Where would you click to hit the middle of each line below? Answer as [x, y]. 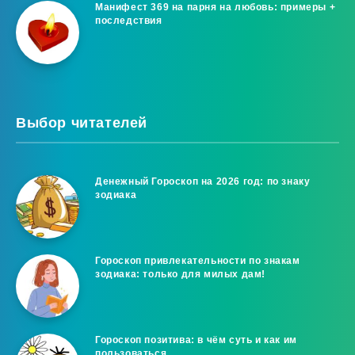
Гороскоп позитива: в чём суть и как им [196, 340]
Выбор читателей [82, 123]
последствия [129, 21]
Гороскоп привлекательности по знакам [198, 261]
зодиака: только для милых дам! [181, 275]
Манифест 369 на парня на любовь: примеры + [216, 8]
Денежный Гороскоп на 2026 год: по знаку [203, 182]
